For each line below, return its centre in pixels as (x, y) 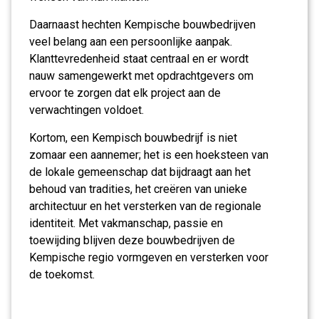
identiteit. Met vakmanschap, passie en (126, 223)
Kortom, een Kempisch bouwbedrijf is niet (133, 138)
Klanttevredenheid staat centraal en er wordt (139, 59)
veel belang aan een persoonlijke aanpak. (131, 42)
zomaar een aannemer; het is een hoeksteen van (149, 155)
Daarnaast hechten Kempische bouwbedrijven (142, 25)
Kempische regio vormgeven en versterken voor (149, 257)
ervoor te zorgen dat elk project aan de (125, 93)
